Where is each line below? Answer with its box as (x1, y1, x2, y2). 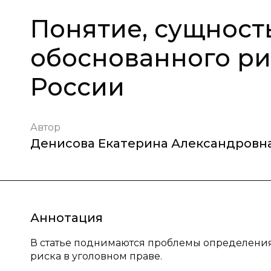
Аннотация (30, 211, 103, 225)
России (30, 72, 125, 102)
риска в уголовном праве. (30, 250, 162, 262)
